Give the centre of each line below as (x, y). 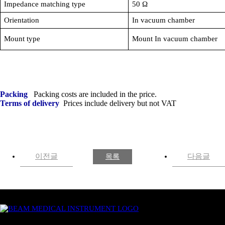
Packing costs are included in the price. (93, 94)
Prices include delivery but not (110, 103)
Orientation (21, 20)
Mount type (22, 39)
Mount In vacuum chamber (175, 39)
